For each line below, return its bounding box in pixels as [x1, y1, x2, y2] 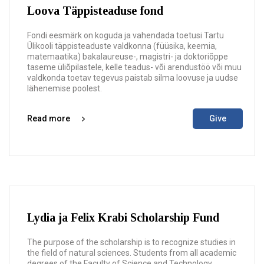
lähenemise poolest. [27, 84, 102, 93]
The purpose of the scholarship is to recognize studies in [27, 237, 236, 247]
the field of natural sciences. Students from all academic [27, 248, 236, 258]
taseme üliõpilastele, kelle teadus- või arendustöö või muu [27, 62, 242, 72]
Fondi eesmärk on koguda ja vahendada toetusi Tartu [27, 31, 224, 40]
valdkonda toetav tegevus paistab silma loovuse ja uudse [27, 73, 238, 82]
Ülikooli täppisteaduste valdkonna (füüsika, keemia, [27, 41, 217, 51]
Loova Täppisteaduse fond [27, 4, 163, 17]
